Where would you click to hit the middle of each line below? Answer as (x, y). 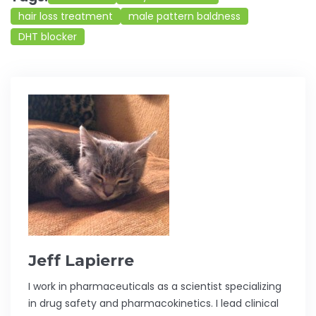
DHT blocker (48, 37)
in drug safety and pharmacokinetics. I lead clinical (153, 304)
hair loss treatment (66, 17)
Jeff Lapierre (81, 261)
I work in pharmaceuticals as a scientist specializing (155, 287)
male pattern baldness (184, 17)
